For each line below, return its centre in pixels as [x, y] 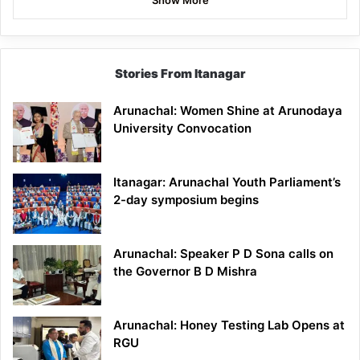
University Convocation [182, 128]
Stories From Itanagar [180, 73]
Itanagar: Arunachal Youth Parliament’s [227, 182]
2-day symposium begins [186, 199]
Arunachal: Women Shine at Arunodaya [228, 110]
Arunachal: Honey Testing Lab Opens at [229, 325]
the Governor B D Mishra [185, 271]
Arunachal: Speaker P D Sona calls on [223, 253]
